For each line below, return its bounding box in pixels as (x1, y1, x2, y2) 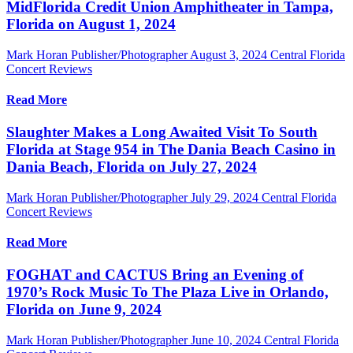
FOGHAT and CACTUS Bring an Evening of (6, 266, 303, 284)
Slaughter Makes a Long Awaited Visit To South (6, 124, 318, 141)
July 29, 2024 (191, 190, 258, 204)
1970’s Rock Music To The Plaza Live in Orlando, (6, 284, 329, 301)
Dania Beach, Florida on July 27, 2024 (6, 158, 257, 176)
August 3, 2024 (190, 47, 267, 61)
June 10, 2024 (191, 333, 261, 347)
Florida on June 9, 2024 (6, 301, 162, 318)
